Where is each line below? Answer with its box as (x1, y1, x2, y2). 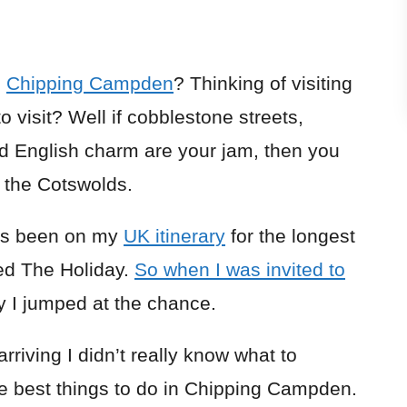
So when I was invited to (134, 259, 345, 280)
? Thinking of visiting (174, 73, 352, 94)
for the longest (225, 225, 355, 246)
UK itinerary (124, 225, 225, 246)
